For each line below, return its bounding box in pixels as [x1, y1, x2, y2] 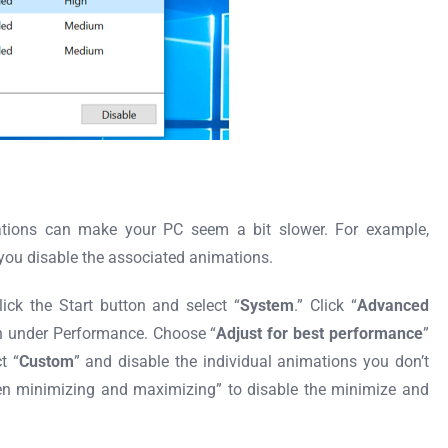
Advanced [357, 296, 430, 315]
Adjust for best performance [216, 324, 423, 343]
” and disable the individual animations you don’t [73, 352, 430, 371]
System [240, 296, 295, 315]
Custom [18, 352, 74, 371]
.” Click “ [294, 296, 358, 315]
